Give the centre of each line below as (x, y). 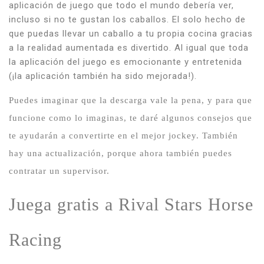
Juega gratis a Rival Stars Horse (131, 204)
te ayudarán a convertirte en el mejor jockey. (105, 136)
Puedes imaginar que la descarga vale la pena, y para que (131, 100)
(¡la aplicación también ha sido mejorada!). (103, 76)
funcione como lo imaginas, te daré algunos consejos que (131, 118)
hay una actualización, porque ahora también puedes (121, 154)
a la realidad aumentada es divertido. (92, 48)
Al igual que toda (212, 48)
